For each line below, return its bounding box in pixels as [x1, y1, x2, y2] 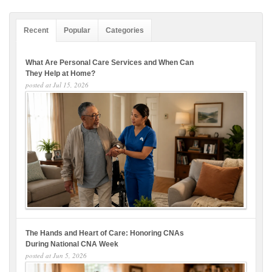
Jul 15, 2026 [53, 80, 89, 89]
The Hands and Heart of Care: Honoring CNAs [25, 228, 184, 237]
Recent [24, 26, 49, 35]
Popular [64, 26, 90, 35]
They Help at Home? [25, 69, 95, 78]
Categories [106, 26, 144, 35]
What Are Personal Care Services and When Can [25, 58, 194, 67]
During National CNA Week [25, 239, 118, 248]
